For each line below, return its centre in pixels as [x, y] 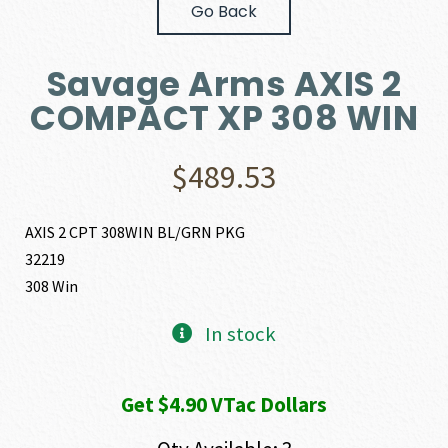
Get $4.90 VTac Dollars [224, 405]
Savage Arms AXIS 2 [224, 84]
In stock [240, 334]
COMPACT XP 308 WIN [224, 118]
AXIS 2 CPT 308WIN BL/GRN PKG [135, 232]
